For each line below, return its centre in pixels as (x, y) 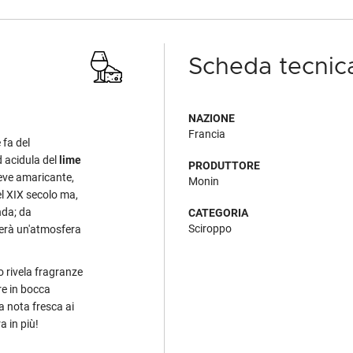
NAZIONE (212, 118)
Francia (207, 134)
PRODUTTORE (224, 165)
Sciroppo (210, 229)
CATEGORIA (218, 213)
